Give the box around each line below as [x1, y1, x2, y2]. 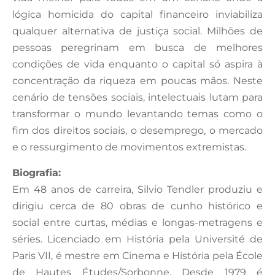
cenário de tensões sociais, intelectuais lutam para [12, 91, 263, 103]
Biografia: [12, 166, 61, 179]
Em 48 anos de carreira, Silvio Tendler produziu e [12, 183, 263, 195]
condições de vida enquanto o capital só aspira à [12, 58, 263, 70]
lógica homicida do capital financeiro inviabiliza [12, 8, 263, 20]
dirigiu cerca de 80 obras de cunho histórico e [12, 199, 263, 212]
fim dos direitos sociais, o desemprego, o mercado [12, 124, 263, 136]
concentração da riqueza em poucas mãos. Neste [12, 74, 263, 87]
